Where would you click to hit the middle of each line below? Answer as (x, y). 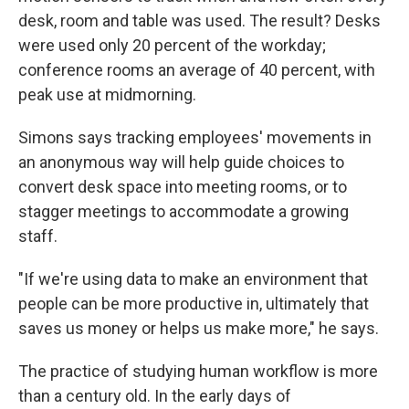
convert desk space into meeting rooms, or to (183, 186)
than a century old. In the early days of (155, 395)
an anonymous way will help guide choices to (181, 162)
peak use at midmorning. (107, 94)
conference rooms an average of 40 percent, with (197, 69)
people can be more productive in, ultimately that (194, 303)
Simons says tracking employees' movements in (195, 137)
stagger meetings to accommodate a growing (184, 211)
